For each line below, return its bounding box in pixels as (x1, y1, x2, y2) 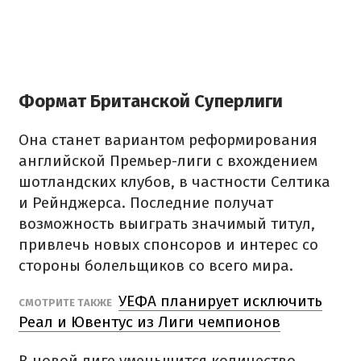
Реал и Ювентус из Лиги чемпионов (19, 313, 280, 332)
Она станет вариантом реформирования (19, 131, 317, 150)
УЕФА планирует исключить (118, 292, 322, 311)
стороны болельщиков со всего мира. (19, 256, 293, 276)
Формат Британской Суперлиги (19, 90, 283, 113)
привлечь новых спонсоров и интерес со (19, 235, 318, 255)
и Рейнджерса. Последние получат (19, 193, 273, 213)
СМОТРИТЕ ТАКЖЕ (19, 297, 114, 309)
